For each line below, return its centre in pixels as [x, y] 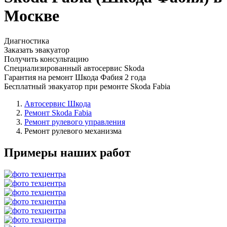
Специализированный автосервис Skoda [74, 68]
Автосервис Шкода [58, 103]
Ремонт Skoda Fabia [58, 112]
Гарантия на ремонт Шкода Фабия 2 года [75, 77]
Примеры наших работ [67, 152]
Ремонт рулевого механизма [73, 131]
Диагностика [27, 41]
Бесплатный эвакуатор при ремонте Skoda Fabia [87, 86]
